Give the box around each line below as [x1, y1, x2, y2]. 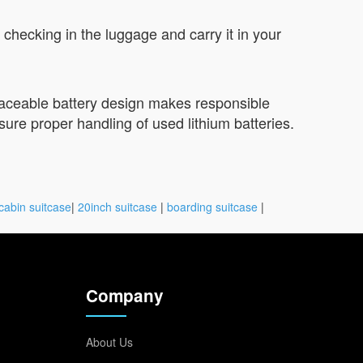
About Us [86, 333, 133, 350]
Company [86, 283, 164, 307]
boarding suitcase [167, 198, 258, 215]
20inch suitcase [78, 198, 157, 215]
